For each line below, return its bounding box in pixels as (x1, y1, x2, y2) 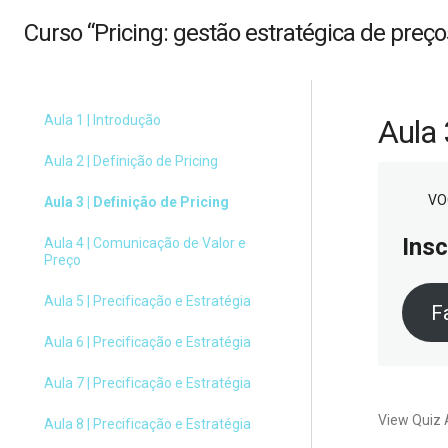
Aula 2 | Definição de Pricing (44, 153, 218, 169)
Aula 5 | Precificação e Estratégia (44, 293, 251, 309)
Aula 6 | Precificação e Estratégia (44, 334, 251, 350)
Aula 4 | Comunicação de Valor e (44, 235, 246, 251)
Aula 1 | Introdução (44, 112, 161, 128)
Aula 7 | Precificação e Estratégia (44, 375, 251, 391)
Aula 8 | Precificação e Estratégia (44, 416, 251, 432)
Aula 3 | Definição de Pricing (44, 194, 229, 210)
